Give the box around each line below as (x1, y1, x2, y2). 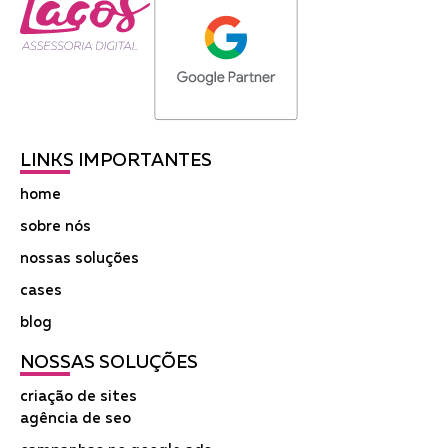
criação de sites (20, 388, 137, 404)
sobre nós (20, 218, 91, 234)
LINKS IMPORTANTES (20, 151, 212, 170)
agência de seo (20, 410, 131, 426)
